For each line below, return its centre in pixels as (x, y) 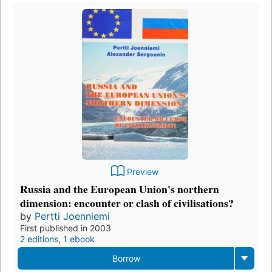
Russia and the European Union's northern (120, 189)
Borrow (126, 258)
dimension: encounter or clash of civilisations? (127, 202)
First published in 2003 (66, 228)
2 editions (39, 239)
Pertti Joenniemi (72, 216)
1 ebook (79, 239)
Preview (143, 171)
